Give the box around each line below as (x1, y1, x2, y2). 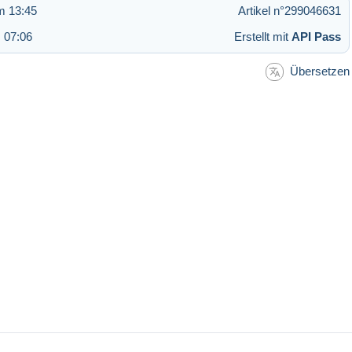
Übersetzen (290, 64, 350, 78)
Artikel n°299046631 (238, 3, 341, 17)
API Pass (291, 29, 341, 43)
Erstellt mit (234, 29, 291, 43)
